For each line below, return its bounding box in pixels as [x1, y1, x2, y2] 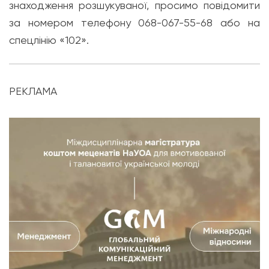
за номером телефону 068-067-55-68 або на [9, 16, 260, 29]
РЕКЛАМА [9, 85, 57, 97]
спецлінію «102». [9, 34, 89, 46]
